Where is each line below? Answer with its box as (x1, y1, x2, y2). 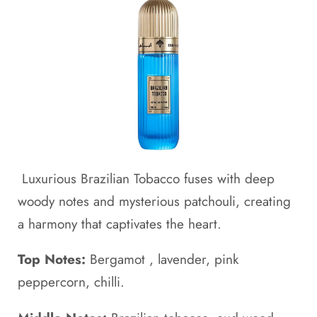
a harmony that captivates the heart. (18, 214, 226, 234)
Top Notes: (18, 250, 90, 270)
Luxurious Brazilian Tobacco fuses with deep (18, 168, 275, 188)
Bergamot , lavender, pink (90, 250, 238, 270)
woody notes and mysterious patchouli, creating (18, 191, 291, 211)
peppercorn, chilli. (18, 272, 125, 292)
